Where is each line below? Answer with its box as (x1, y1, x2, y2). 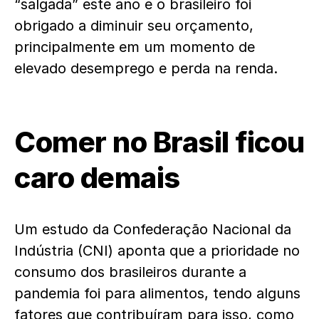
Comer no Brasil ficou (14, 125, 305, 159)
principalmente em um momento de (14, 38, 255, 56)
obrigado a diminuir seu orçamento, (14, 17, 253, 34)
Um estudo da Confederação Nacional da (14, 221, 291, 238)
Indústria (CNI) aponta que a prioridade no (14, 242, 300, 259)
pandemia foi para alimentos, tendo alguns (14, 285, 300, 302)
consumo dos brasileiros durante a (14, 263, 246, 281)
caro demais (14, 160, 180, 195)
